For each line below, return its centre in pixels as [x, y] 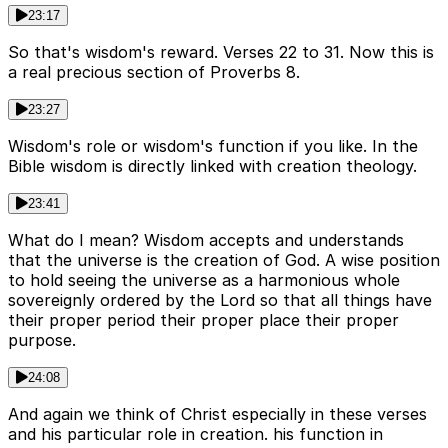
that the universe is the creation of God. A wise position [224, 259]
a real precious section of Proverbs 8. [154, 71]
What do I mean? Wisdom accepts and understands [206, 239]
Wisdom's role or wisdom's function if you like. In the [213, 145]
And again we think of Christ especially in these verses [217, 413]
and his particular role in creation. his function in [195, 433]
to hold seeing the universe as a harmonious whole [204, 279]
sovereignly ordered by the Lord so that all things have [220, 299]
